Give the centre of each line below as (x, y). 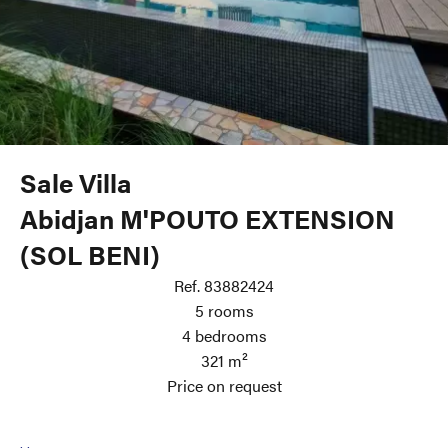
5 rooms (224, 310)
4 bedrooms (224, 335)
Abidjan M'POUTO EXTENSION (207, 218)
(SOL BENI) (90, 254)
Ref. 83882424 (224, 285)
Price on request (224, 385)
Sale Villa (76, 182)
